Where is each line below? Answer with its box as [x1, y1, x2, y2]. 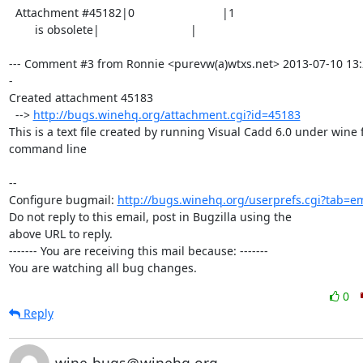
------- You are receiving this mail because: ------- [8, 243, 268, 258]
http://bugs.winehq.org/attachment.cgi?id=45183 [32, 107, 301, 122]
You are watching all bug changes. [8, 260, 197, 275]
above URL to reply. [8, 226, 113, 241]
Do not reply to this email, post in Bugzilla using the [8, 209, 292, 224]
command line [8, 141, 87, 156]
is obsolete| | [8, 22, 35, 37]
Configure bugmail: [8, 192, 117, 207]
